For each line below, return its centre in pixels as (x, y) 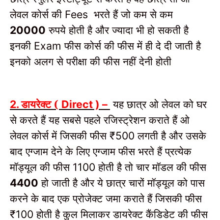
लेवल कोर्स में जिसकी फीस (60, 136)
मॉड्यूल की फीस (41, 167)
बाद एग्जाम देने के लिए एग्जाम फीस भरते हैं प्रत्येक (101, 151)
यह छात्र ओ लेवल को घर (160, 104)
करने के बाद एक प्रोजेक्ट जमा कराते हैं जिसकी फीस (106, 198)
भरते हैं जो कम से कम (133, 14)
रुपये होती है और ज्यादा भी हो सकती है (119, 29)
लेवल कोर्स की (37, 14)
